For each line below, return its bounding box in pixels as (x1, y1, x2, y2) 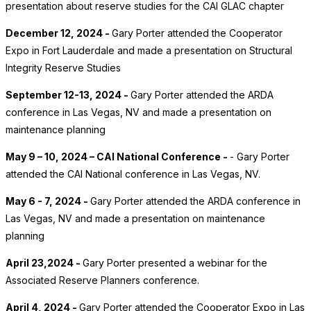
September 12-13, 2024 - (6, 89, 131, 101)
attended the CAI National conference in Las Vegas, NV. (6, 168, 263, 180)
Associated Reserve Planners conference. (6, 274, 199, 287)
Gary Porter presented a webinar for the (83, 257, 267, 269)
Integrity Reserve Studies (6, 62, 121, 74)
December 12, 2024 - (6, 27, 112, 40)
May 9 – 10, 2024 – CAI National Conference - (6, 151, 230, 163)
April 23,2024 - (6, 257, 83, 269)
